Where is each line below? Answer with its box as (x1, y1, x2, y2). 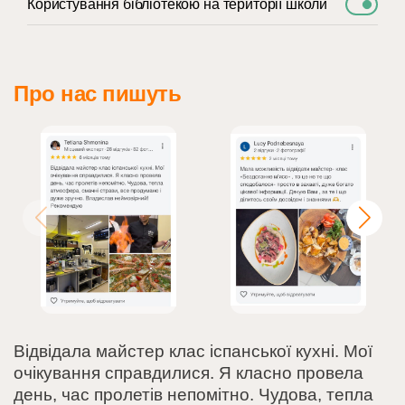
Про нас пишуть (14, 81, 182, 106)
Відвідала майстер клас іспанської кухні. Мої (14, 341, 372, 361)
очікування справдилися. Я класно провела (14, 363, 363, 382)
